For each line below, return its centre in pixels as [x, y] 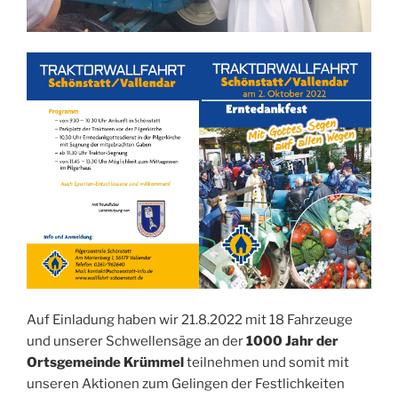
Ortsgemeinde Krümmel [105, 362]
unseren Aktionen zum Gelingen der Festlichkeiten [186, 383]
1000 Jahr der [292, 341]
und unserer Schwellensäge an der [136, 341]
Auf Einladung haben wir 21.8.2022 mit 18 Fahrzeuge [190, 319]
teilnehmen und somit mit [267, 362]
